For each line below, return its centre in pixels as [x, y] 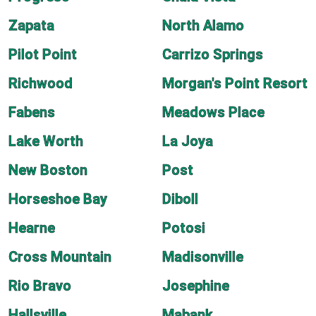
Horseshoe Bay [58, 199]
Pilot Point [43, 54]
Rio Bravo [40, 286]
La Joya [188, 141]
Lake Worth [46, 141]
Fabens [32, 112]
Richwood [41, 83]
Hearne [32, 228]
